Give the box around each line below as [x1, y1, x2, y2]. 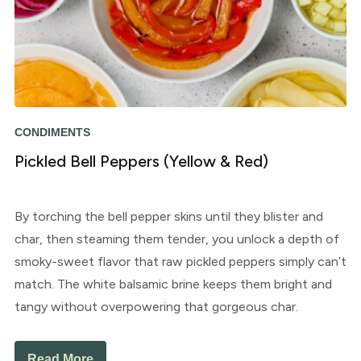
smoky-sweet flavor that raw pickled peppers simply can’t [14, 254, 346, 270]
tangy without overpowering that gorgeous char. [14, 299, 298, 315]
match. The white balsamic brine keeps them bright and [14, 276, 332, 293]
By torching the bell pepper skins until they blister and [14, 209, 323, 225]
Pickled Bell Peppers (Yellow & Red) [14, 151, 268, 172]
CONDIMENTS [14, 126, 90, 139]
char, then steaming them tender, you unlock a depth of [14, 231, 339, 247]
